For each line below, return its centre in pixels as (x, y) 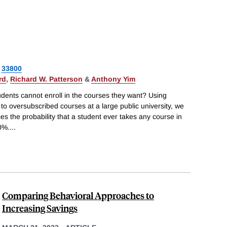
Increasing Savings (40, 208)
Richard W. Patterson (46, 79)
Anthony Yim (113, 79)
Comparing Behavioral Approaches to (78, 195)
